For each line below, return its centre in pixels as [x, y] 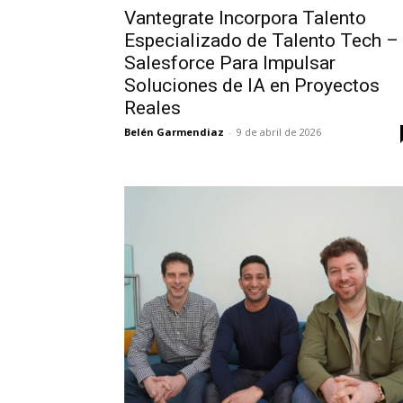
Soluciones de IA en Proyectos [252, 85]
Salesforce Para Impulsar [230, 63]
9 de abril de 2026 [279, 131]
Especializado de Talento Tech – [261, 40]
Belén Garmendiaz [174, 131]
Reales [152, 107]
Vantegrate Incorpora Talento [245, 18]
